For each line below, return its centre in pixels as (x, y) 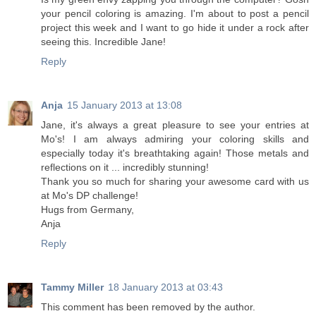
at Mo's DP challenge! (90, 195)
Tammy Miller (72, 287)
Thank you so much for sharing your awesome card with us (175, 181)
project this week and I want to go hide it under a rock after (175, 28)
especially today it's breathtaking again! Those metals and (175, 153)
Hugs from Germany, (87, 209)
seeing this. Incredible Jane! (103, 42)
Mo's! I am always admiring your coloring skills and (175, 139)
